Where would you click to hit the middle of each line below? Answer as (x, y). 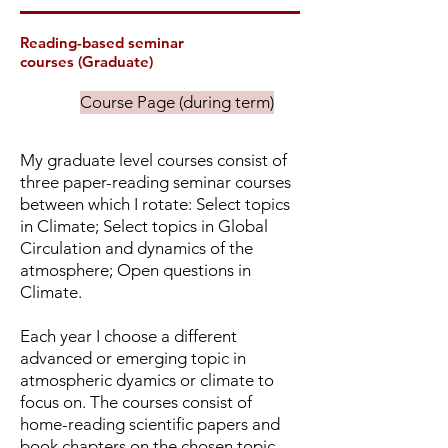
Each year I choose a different (128, 336)
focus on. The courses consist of (136, 402)
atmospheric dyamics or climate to (147, 380)
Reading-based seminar (102, 42)
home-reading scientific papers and (150, 424)
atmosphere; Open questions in (135, 270)
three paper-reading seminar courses (155, 182)
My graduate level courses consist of (153, 160)
